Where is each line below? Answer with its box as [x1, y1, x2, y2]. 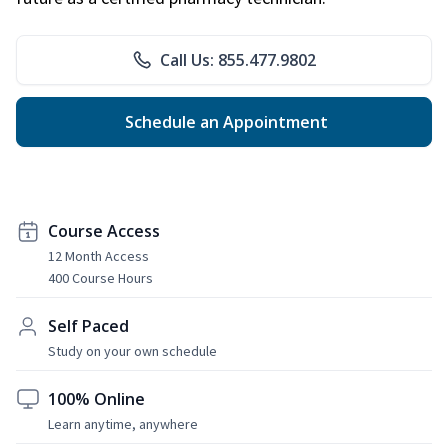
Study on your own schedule [48, 341, 217, 360]
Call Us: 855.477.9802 [160, 48, 316, 71]
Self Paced [48, 314, 129, 337]
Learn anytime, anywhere [48, 414, 198, 433]
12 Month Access [48, 246, 149, 265]
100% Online [48, 387, 145, 410]
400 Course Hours [48, 268, 153, 287]
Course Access [48, 219, 160, 242]
